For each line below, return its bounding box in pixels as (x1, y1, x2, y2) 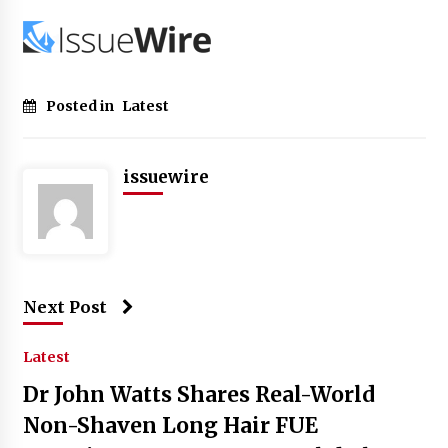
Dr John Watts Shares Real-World (22, 381, 375, 409)
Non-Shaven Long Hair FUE (22, 412, 318, 440)
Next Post (22, 297, 107, 318)
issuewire (122, 166, 209, 189)
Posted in (45, 97, 117, 116)
